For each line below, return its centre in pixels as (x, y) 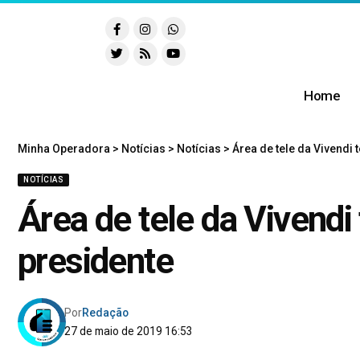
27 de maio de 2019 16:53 (129, 331)
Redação (106, 313)
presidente (95, 262)
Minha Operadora (64, 149)
